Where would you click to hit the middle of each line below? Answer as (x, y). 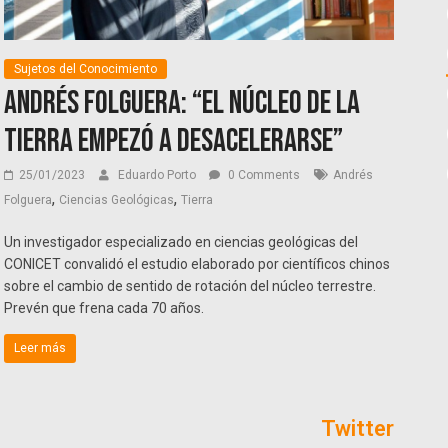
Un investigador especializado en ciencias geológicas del (181, 242)
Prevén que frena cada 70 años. (104, 308)
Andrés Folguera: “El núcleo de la (182, 104)
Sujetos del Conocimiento (86, 69)
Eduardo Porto (159, 175)
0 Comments (263, 175)
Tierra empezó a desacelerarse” (174, 142)
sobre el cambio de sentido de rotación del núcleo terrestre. (190, 286)
